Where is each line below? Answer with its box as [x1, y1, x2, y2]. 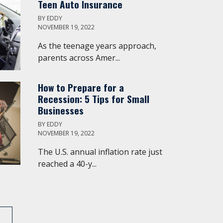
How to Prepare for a [38, 80, 124, 95]
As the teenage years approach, [38, 40, 156, 51]
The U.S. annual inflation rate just [38, 146, 162, 157]
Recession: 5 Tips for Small [38, 92, 149, 106]
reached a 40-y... [38, 158, 97, 169]
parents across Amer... [38, 52, 120, 63]
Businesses [38, 103, 84, 117]
